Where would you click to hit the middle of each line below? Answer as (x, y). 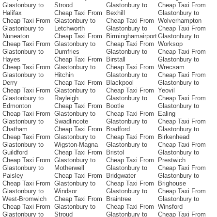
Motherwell (69, 168)
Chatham (15, 129)
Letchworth (70, 29)
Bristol (115, 153)
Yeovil (166, 91)
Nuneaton (16, 36)
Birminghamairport (132, 36)
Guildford (15, 153)
